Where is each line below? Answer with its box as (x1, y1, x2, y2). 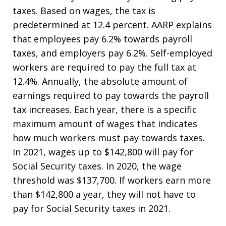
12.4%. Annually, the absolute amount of (13, 75, 188, 88)
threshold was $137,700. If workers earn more (13, 174, 211, 187)
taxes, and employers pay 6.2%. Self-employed (13, 47, 212, 60)
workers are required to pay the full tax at (13, 61, 196, 74)
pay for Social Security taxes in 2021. (13, 202, 171, 215)
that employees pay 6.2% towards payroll (13, 33, 192, 45)
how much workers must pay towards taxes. (13, 132, 205, 144)
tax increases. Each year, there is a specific (13, 103, 197, 116)
